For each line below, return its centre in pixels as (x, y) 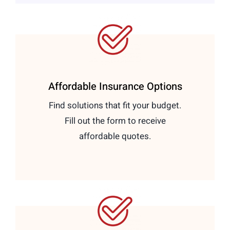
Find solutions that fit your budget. (115, 105)
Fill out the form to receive (115, 121)
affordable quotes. (115, 136)
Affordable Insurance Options (115, 86)
